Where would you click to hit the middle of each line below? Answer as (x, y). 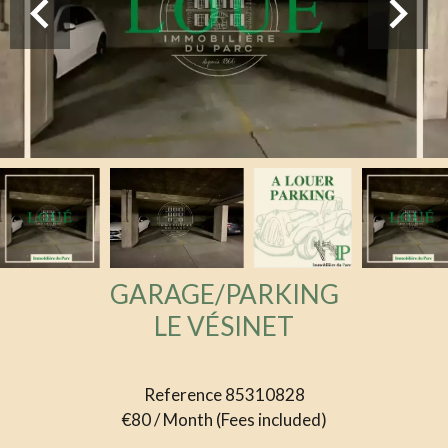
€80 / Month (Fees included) (224, 420)
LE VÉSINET (224, 326)
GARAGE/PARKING (224, 294)
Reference (182, 395)
